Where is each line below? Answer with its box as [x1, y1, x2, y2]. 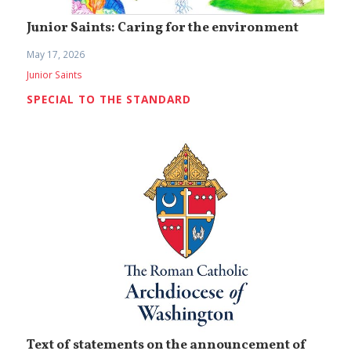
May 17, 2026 [27, 48, 85, 62]
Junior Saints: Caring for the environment [27, 19, 299, 38]
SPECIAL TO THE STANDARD [27, 91, 192, 107]
